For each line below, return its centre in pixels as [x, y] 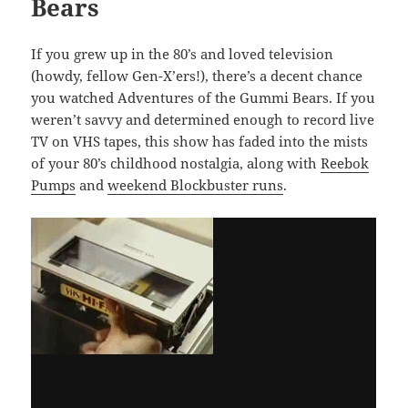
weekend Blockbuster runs [196, 184]
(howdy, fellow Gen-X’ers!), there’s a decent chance [197, 75]
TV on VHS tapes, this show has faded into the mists [200, 141]
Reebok [345, 163]
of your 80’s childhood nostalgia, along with [176, 163]
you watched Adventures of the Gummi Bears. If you [204, 97]
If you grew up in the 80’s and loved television [183, 53]
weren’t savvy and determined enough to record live [203, 119]
